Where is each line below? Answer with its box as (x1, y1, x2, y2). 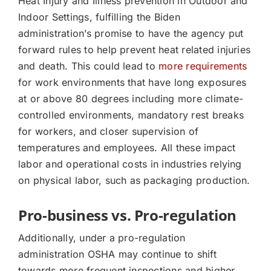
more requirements (158, 60, 247, 73)
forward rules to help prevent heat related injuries (18, 44, 251, 56)
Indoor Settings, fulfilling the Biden (18, 11, 180, 24)
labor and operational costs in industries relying (18, 158, 242, 171)
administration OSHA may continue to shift (18, 248, 217, 261)
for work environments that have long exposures (18, 76, 247, 89)
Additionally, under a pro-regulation (18, 232, 186, 244)
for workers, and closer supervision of (18, 125, 199, 138)
